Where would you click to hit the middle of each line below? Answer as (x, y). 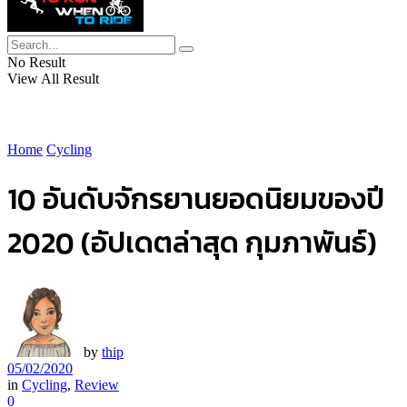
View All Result (53, 79)
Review (97, 384)
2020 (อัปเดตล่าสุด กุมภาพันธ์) (192, 243)
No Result (36, 62)
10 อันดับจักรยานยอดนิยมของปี (196, 199)
